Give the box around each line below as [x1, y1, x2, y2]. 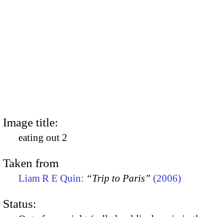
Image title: [3, 115, 58, 129]
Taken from [3, 156, 59, 170]
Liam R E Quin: [18, 172, 86, 184]
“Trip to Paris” [86, 172, 151, 184]
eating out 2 [18, 131, 67, 143]
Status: [3, 197, 36, 211]
